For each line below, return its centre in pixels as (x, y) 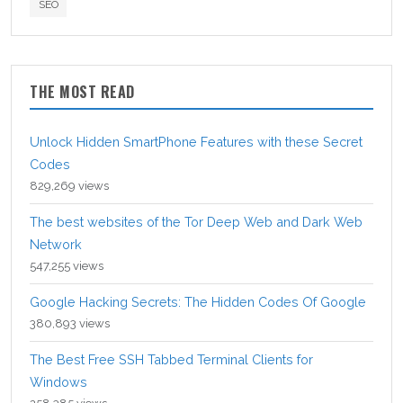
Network (56, 244)
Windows (58, 381)
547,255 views (67, 265)
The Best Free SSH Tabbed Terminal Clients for (171, 359)
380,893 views (70, 323)
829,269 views (69, 185)
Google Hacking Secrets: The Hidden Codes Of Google (198, 301)
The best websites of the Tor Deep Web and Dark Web (196, 221)
